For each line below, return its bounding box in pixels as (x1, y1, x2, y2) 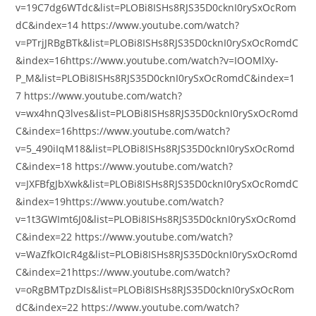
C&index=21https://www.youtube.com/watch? (16, 265, 231, 279)
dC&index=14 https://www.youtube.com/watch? (16, 18, 240, 32)
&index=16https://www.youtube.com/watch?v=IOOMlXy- (16, 54, 279, 67)
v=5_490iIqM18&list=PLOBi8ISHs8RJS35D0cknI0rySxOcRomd (16, 142, 296, 155)
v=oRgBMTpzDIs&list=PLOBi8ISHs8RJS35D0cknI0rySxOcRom (16, 283, 295, 296)
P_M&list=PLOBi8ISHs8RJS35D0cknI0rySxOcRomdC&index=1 (16, 71, 296, 85)
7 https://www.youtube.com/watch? (16, 89, 183, 102)
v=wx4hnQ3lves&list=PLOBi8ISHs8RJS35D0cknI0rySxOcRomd (16, 107, 299, 120)
